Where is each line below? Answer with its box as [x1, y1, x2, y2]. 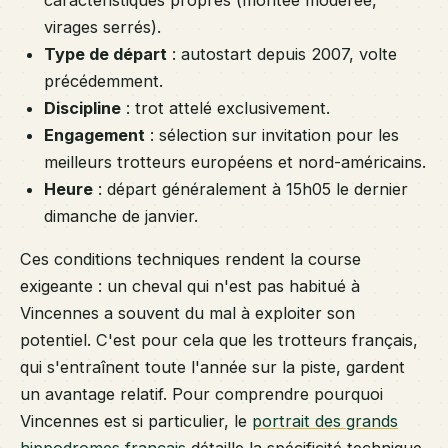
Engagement [44, 124, 145, 145]
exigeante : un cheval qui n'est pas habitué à [20, 276, 360, 297]
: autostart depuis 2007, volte [167, 43, 397, 64]
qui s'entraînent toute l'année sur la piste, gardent [20, 357, 405, 378]
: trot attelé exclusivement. [121, 97, 330, 118]
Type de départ [44, 43, 167, 64]
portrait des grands [252, 411, 398, 432]
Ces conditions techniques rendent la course [20, 249, 361, 270]
